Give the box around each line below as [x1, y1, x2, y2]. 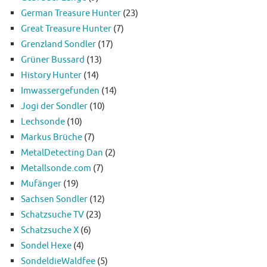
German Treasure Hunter [21, 7, 121, 20]
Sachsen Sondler [21, 193, 88, 206]
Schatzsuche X [21, 224, 79, 237]
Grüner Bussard [21, 54, 85, 66]
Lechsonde [21, 116, 65, 128]
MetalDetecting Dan [21, 147, 103, 159]
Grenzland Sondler [21, 38, 96, 51]
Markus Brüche [21, 131, 82, 144]
